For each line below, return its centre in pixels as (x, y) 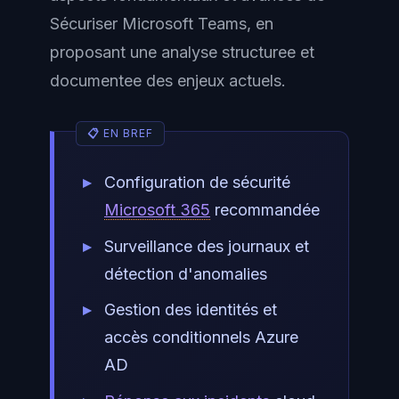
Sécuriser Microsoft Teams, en (162, 24)
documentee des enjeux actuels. (168, 81)
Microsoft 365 (157, 210)
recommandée (265, 210)
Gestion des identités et (191, 310)
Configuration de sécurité (197, 182)
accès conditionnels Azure (201, 338)
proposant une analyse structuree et (182, 52)
